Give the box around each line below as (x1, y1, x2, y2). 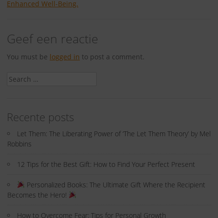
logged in (50, 52, 80, 61)
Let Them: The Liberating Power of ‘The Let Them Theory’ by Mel (17, 128, 211, 138)
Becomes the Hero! (7, 190, 69, 200)
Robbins (7, 139, 32, 148)
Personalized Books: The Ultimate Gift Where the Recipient (24, 180, 205, 189)
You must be (7, 52, 50, 61)
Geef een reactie (7, 30, 98, 47)
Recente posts (7, 109, 74, 125)
